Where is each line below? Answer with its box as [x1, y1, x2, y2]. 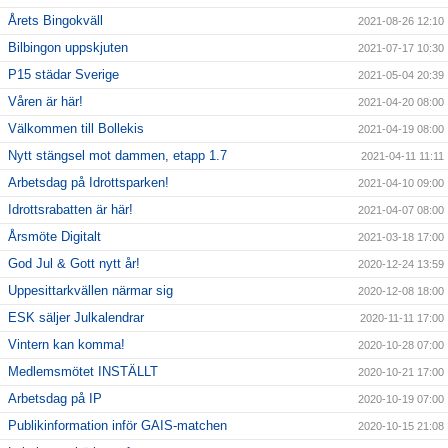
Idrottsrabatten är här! [8, 202, 133, 218]
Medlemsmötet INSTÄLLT [8, 364, 158, 380]
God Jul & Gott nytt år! [8, 256, 140, 272]
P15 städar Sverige [8, 67, 119, 83]
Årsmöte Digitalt [8, 229, 101, 245]
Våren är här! [8, 94, 83, 110]
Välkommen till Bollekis [8, 121, 144, 137]
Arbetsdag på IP [8, 391, 102, 407]
